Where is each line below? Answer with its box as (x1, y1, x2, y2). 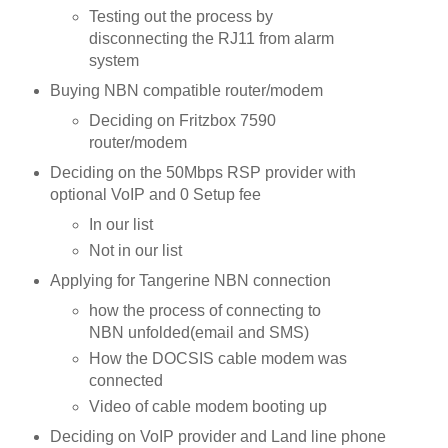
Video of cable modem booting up (89, 397, 328, 415)
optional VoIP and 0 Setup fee (49, 186, 261, 204)
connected (89, 371, 164, 389)
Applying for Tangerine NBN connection (49, 271, 331, 289)
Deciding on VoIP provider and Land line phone (49, 427, 386, 445)
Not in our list (89, 242, 183, 260)
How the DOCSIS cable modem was (89, 349, 348, 367)
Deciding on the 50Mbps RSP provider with (49, 164, 356, 182)
